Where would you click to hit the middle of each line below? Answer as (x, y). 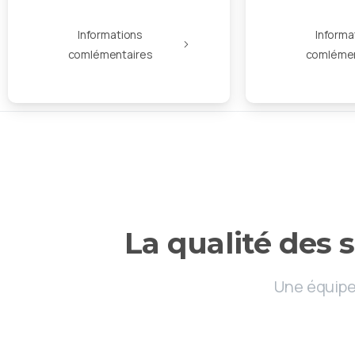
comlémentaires (110, 55)
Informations (110, 35)
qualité (219, 242)
